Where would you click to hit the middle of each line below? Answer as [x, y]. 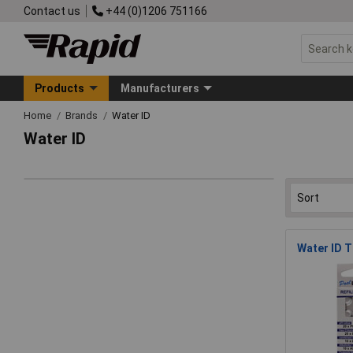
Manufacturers [160, 88]
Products [60, 88]
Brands [83, 115]
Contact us [52, 11]
